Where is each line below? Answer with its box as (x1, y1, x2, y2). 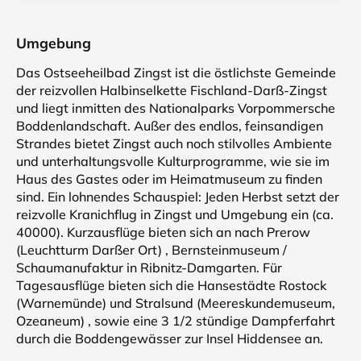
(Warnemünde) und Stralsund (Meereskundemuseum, (16, 295, 335, 311)
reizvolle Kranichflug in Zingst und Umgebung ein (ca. (16, 206, 334, 222)
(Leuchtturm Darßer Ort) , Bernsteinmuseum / (16, 242, 287, 258)
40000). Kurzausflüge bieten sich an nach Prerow (16, 224, 310, 240)
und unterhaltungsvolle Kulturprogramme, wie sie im (16, 153, 330, 169)
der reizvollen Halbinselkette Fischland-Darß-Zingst (16, 82, 327, 98)
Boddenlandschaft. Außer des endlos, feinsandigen (16, 118, 323, 134)
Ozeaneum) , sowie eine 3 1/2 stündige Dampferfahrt (16, 313, 335, 329)
